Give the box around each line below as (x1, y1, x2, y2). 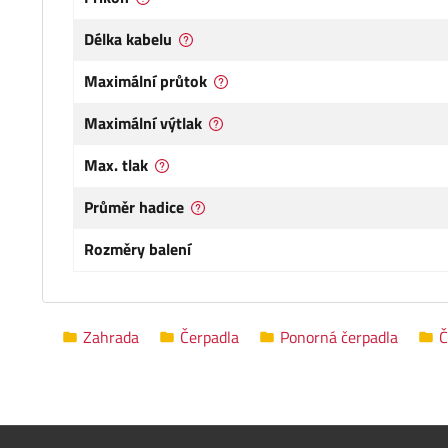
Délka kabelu (84, 27, 172, 52)
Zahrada (83, 324, 139, 349)
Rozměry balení (84, 237, 191, 262)
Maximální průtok (84, 69, 207, 94)
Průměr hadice (84, 195, 184, 220)
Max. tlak (84, 153, 148, 178)
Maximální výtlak (84, 111, 202, 136)
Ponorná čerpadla (280, 324, 398, 349)
